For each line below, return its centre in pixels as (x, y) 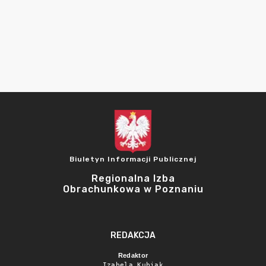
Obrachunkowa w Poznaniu (133, 189)
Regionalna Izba (133, 178)
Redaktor (133, 255)
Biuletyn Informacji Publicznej (133, 159)
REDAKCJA (133, 235)
